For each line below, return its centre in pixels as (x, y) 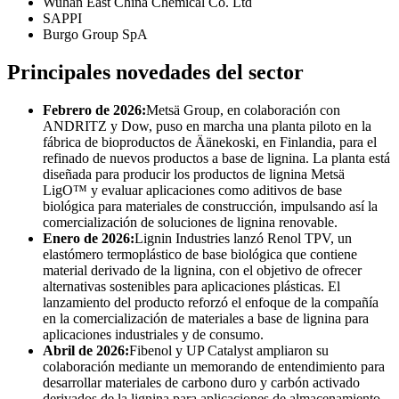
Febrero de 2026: (94, 110)
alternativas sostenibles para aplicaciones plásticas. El (191, 286)
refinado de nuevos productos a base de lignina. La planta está (216, 158)
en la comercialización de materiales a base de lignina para (206, 318)
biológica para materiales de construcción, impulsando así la (210, 206)
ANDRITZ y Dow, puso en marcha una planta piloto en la (207, 126)
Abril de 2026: (86, 350)
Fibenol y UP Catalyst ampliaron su (229, 350)
